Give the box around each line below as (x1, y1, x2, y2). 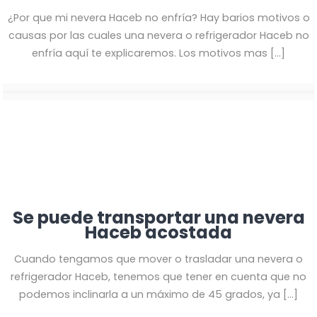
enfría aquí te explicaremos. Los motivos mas (32, 45, 267, 60)
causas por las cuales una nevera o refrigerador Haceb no (8, 28, 309, 42)
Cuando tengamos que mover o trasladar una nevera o (14, 251, 303, 266)
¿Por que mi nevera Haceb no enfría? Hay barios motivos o (7, 10, 310, 25)
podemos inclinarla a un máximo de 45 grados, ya (19, 287, 280, 301)
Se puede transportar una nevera (12, 204, 305, 230)
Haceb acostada (85, 219, 232, 245)
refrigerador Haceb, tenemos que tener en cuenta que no (11, 269, 306, 284)
